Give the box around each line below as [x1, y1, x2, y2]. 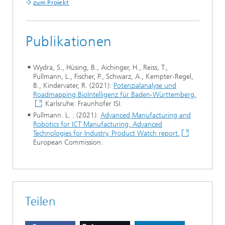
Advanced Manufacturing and [100, 111, 191, 120]
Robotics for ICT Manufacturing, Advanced [33, 120, 162, 129]
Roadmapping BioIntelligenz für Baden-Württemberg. [33, 90, 196, 99]
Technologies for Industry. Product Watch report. [33, 129, 180, 138]
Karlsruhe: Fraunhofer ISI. [43, 99, 122, 108]
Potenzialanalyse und [114, 81, 176, 90]
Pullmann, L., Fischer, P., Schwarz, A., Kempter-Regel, [33, 72, 193, 81]
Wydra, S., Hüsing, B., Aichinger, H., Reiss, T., [33, 63, 168, 72]
